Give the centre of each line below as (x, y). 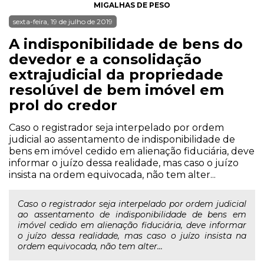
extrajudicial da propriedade (116, 75)
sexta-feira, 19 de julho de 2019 (63, 22)
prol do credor (63, 105)
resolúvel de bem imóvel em (116, 90)
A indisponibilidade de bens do (126, 44)
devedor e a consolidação (105, 59)
